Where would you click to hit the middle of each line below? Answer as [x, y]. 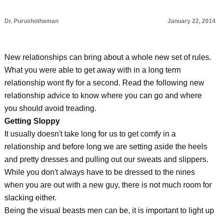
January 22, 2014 [192, 21]
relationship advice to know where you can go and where [103, 96]
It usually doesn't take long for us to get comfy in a [90, 134]
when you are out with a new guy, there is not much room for [108, 185]
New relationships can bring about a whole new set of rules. [108, 57]
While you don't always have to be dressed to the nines [99, 172]
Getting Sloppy [32, 121]
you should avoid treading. [50, 108]
